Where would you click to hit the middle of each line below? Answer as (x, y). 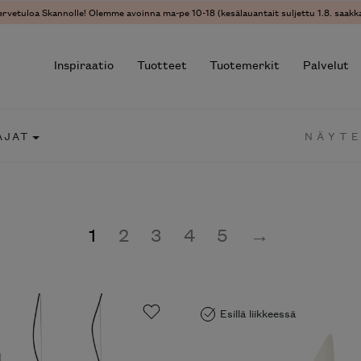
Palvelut (326, 64)
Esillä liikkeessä (258, 313)
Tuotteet (162, 64)
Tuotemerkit (245, 64)
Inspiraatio (83, 64)
